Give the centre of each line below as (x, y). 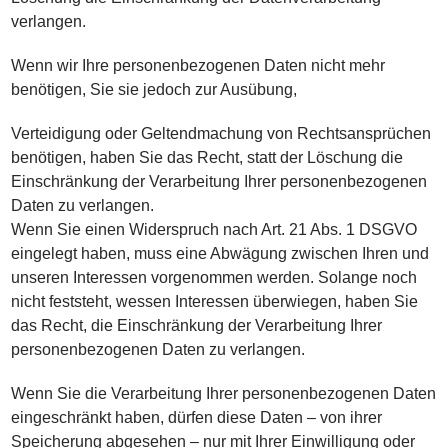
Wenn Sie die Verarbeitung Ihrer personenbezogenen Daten (224, 393)
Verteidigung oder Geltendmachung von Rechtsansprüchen (221, 133)
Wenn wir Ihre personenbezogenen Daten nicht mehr (198, 65)
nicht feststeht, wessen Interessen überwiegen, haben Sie (215, 301)
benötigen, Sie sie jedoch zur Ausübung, (154, 89)
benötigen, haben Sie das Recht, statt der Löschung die (207, 157)
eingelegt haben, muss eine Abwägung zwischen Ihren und (220, 253)
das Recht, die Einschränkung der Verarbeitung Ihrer (197, 325)
